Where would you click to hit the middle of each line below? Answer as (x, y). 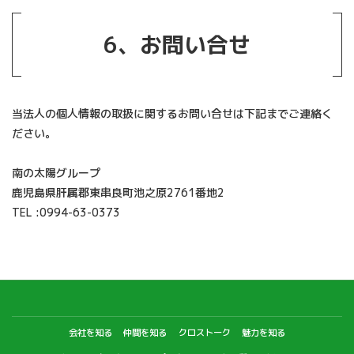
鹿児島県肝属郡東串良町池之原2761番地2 (118, 192)
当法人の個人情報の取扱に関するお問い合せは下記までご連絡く (172, 113)
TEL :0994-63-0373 (66, 212)
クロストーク (204, 333)
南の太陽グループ (56, 172)
